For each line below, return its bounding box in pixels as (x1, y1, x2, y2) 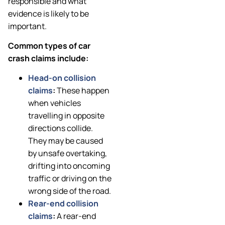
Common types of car (8, 40, 90, 52)
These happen (55, 85, 109, 96)
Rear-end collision (28, 198, 98, 209)
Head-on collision (28, 72, 96, 84)
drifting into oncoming (28, 160, 110, 172)
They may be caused (28, 135, 103, 147)
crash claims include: (8, 53, 88, 64)
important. (8, 20, 47, 32)
